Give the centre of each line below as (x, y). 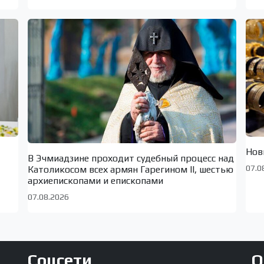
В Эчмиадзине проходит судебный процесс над (131, 158)
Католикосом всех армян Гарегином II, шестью (130, 169)
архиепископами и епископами (95, 180)
